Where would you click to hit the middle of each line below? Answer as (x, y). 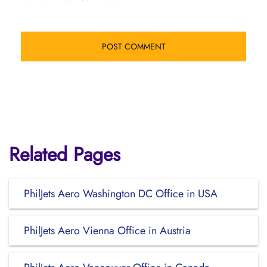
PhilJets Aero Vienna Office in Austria (107, 231)
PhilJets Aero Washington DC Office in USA (121, 194)
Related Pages (65, 154)
